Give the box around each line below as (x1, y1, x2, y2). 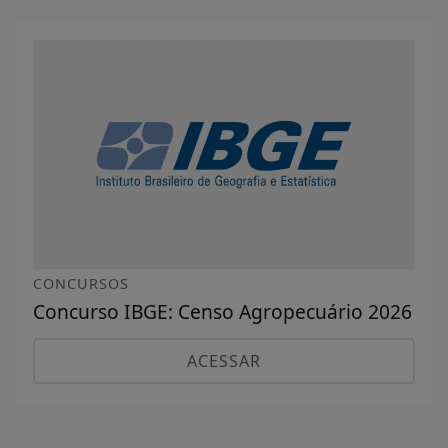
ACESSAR (187, 350, 261, 373)
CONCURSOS (33, 274, 129, 294)
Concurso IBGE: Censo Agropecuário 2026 (33, 298, 412, 326)
